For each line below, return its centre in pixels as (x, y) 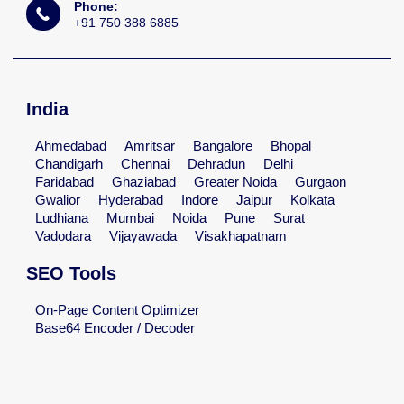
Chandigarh (69, 164)
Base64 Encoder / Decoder (115, 328)
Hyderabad (131, 200)
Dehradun (216, 164)
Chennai (145, 164)
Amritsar (150, 146)
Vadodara (63, 236)
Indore (200, 200)
